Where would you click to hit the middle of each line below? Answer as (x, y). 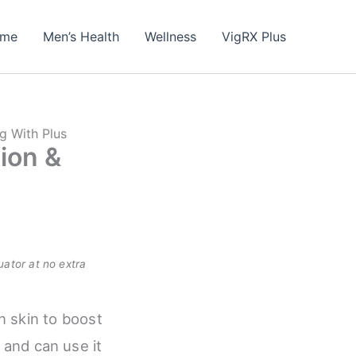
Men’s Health (81, 37)
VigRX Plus (254, 37)
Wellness (170, 37)
